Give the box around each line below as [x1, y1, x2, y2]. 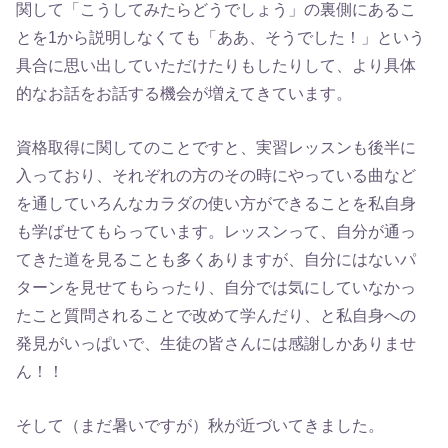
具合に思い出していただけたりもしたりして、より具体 [16, 55, 417, 74]
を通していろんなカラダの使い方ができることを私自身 [16, 193, 417, 212]
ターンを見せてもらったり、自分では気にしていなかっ [16, 277, 417, 296]
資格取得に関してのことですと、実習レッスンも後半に [16, 137, 417, 156]
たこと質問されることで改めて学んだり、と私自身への [16, 305, 417, 324]
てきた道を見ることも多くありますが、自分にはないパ [16, 249, 417, 268]
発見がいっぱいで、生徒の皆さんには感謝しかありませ [16, 333, 417, 352]
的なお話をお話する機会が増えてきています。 [16, 83, 353, 102]
